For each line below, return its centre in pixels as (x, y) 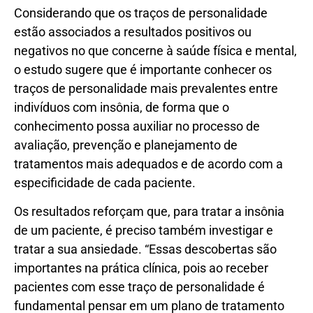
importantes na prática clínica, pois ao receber (141, 268)
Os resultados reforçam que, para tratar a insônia (149, 212)
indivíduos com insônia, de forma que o (122, 107)
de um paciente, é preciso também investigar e (144, 231)
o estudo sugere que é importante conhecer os (143, 69)
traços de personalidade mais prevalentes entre (146, 88)
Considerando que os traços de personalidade (141, 13)
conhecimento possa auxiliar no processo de (137, 126)
